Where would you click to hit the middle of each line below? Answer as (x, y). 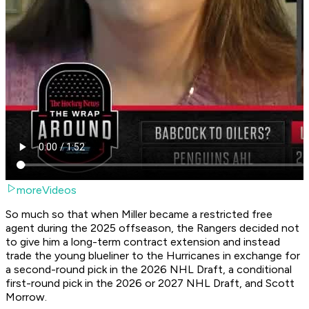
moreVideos (47, 190)
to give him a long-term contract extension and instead (143, 242)
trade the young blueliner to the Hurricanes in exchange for (153, 256)
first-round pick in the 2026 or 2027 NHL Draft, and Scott (150, 283)
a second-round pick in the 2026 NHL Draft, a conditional (149, 270)
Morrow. (26, 297)
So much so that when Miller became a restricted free (139, 215)
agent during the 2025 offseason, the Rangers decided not (152, 228)
